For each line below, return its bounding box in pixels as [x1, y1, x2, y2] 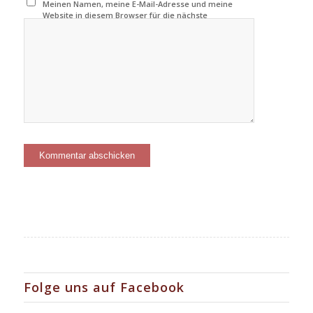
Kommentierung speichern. [43, 21, 150, 32]
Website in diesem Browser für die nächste [43, 10, 208, 21]
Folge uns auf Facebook [23, 279, 184, 296]
